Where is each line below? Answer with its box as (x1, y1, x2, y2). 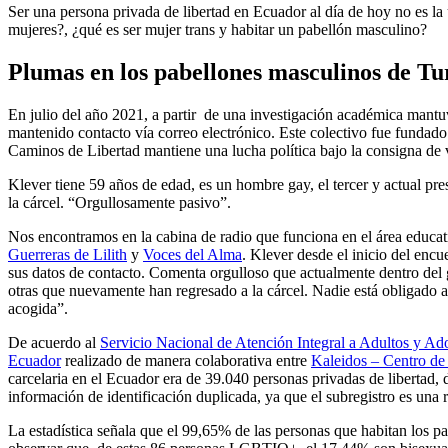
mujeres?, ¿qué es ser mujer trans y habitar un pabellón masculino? (8, 21, 431, 39)
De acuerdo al (8, 334, 100, 352)
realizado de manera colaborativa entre (61, 352, 311, 370)
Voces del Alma (143, 246, 242, 264)
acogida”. (8, 300, 68, 318)
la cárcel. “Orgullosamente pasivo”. (8, 194, 231, 212)
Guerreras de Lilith (8, 246, 127, 264)
